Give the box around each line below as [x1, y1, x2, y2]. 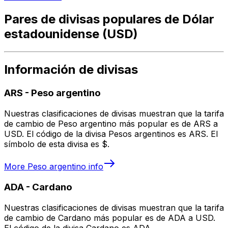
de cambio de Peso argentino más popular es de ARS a [4, 119, 218, 129]
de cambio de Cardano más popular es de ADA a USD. [4, 212, 215, 223]
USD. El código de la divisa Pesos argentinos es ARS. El [4, 129, 218, 139]
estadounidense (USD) [4, 26, 138, 41]
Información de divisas [4, 62, 138, 77]
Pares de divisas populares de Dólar [4, 11, 214, 26]
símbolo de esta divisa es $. [4, 139, 109, 150]
